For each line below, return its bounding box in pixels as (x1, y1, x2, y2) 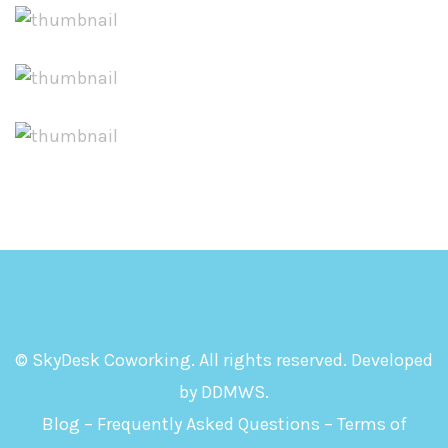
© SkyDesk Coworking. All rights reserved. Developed (15, 348, 433, 371)
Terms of (336, 412, 407, 435)
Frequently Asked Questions (96, 412, 320, 435)
